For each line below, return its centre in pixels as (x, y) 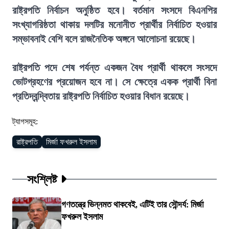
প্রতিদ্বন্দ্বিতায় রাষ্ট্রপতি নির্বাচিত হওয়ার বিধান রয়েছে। (101, 96)
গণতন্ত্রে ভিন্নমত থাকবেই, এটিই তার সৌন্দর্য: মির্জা (132, 204)
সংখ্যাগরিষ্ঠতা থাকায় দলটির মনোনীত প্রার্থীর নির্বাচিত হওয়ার (114, 25)
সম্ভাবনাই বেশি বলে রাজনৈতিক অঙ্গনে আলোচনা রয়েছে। (104, 39)
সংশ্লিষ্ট (42, 179)
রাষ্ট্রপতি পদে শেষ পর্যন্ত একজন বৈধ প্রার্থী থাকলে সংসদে (114, 67)
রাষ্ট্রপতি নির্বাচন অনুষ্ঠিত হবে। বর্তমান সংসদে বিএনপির (114, 10)
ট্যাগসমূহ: (25, 121)
